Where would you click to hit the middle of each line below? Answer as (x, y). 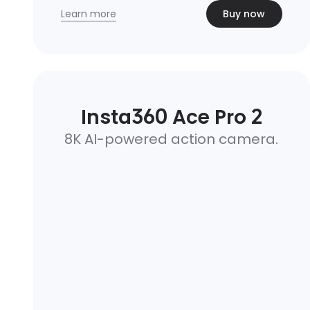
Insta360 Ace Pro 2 (171, 117)
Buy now (244, 14)
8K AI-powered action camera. (172, 139)
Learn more (89, 13)
